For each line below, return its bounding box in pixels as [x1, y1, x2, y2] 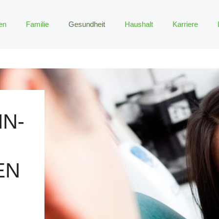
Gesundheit [68, 20, 105, 28]
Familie [26, 20, 49, 28]
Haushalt [125, 20, 153, 28]
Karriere [173, 20, 198, 28]
